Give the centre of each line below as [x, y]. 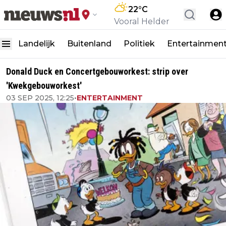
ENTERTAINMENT [110, 98]
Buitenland [89, 44]
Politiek [139, 44]
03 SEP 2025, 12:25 [40, 98]
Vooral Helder [142, 21]
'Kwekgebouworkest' [44, 86]
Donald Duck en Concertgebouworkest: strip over [97, 71]
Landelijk [37, 44]
